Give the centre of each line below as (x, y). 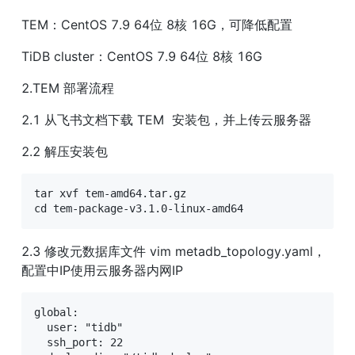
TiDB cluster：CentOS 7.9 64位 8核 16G (142, 57)
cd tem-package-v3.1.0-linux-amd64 (139, 209)
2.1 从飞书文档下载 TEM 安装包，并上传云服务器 (166, 120)
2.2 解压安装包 (65, 152)
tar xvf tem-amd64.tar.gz (110, 194)
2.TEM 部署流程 (68, 88)
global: (56, 313)
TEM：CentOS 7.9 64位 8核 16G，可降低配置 (157, 25)
